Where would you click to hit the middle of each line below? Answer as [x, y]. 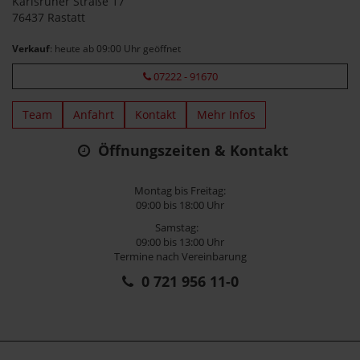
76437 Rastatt [49, 17]
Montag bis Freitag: [180, 190]
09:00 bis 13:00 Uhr [180, 241]
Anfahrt [94, 114]
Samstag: [180, 227]
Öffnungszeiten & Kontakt [189, 150]
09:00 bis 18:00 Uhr [180, 205]
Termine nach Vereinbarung [180, 256]
